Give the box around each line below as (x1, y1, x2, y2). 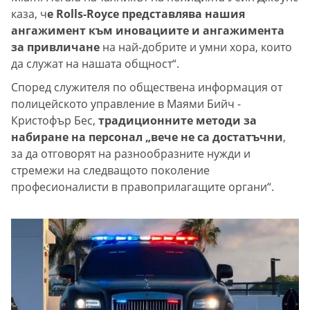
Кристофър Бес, (11, 113, 98, 129)
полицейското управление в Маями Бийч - (11, 96, 241, 112)
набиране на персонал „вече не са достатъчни (11, 129, 283, 145)
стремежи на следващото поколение (11, 163, 210, 179)
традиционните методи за (98, 113, 257, 129)
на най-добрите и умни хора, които (100, 39, 292, 55)
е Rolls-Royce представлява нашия (47, 6, 245, 22)
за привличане (11, 39, 100, 55)
